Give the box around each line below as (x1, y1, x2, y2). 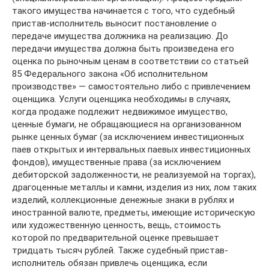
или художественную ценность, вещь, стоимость (12, 220, 221, 231)
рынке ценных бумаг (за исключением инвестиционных (12, 131, 244, 142)
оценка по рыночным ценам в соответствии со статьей (12, 56, 249, 67)
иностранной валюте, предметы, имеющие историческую (12, 207, 255, 218)
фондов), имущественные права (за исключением (12, 157, 221, 168)
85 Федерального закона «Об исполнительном (12, 68, 208, 79)
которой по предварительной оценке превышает (12, 232, 219, 243)
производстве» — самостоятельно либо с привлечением (12, 81, 250, 92)
